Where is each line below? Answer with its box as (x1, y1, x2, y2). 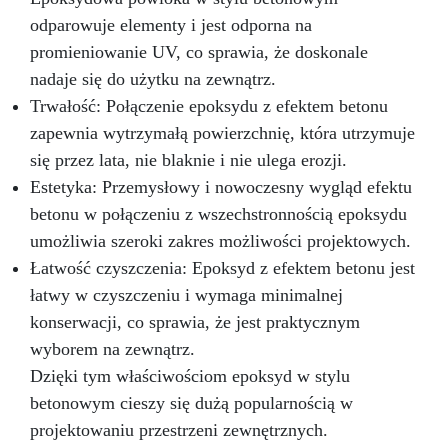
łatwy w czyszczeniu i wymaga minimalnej (30, 285, 343, 306)
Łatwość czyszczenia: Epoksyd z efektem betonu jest (30, 258, 415, 279)
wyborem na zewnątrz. (30, 339, 195, 360)
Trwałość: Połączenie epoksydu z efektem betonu (30, 96, 388, 117)
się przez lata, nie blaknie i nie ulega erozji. (30, 150, 347, 171)
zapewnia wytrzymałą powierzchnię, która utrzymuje (30, 123, 415, 144)
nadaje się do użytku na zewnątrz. (30, 69, 276, 90)
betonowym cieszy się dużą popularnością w (30, 393, 353, 414)
